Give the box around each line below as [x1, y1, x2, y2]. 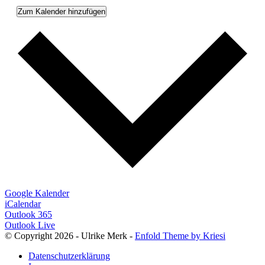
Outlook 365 [5, 209, 52, 219]
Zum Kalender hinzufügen [18, 7, 105, 16]
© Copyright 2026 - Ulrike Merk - [5, 231, 135, 241]
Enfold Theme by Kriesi [135, 231, 225, 241]
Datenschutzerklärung [28, 251, 110, 261]
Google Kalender [5, 188, 69, 198]
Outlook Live [5, 220, 55, 230]
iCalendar [5, 199, 41, 209]
